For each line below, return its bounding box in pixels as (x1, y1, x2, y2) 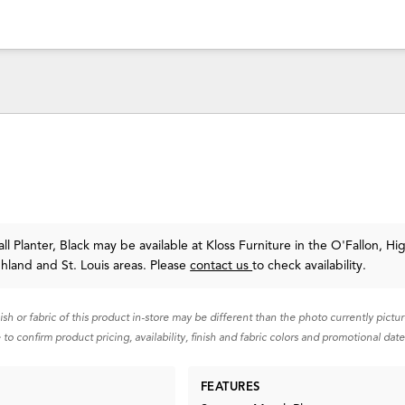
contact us (190, 258, 253, 274)
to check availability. (252, 258, 367, 274)
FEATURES (200, 380, 260, 395)
